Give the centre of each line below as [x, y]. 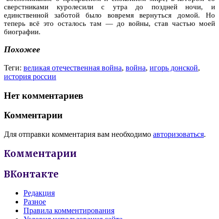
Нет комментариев [44, 95]
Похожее [22, 50]
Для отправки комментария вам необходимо [78, 134]
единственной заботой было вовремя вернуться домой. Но [109, 15]
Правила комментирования [69, 211]
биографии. [22, 32]
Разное [35, 202]
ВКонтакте [31, 174]
